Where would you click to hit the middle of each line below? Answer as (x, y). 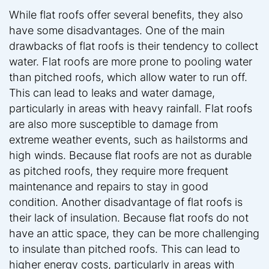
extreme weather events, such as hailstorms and (128, 139)
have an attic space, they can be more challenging (134, 233)
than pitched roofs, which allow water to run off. (128, 77)
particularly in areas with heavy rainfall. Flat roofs (131, 108)
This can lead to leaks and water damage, (112, 92)
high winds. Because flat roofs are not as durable (130, 155)
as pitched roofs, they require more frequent (119, 171)
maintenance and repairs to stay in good (109, 186)
